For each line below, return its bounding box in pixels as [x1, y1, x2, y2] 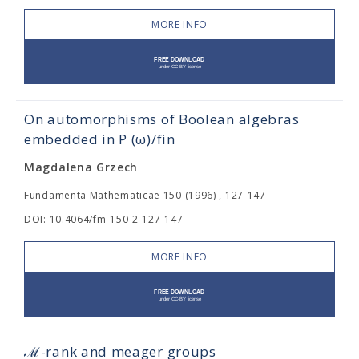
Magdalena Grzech [24, 159, 139, 175]
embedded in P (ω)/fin [24, 130, 175, 148]
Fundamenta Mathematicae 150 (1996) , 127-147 [24, 188, 266, 202]
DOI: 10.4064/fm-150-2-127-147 [24, 212, 184, 226]
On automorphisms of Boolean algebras [24, 110, 300, 128]
